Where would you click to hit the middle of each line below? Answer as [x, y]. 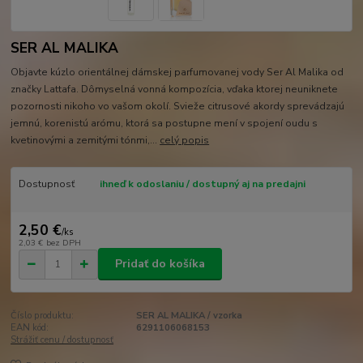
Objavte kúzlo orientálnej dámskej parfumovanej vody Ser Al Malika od [177, 73]
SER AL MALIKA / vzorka [189, 316]
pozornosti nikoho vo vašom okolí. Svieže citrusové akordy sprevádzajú [178, 107]
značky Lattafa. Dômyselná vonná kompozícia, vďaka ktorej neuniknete [175, 90]
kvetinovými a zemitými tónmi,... [85, 141]
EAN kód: [30, 328]
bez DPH [63, 242]
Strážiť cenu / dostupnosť [62, 340]
